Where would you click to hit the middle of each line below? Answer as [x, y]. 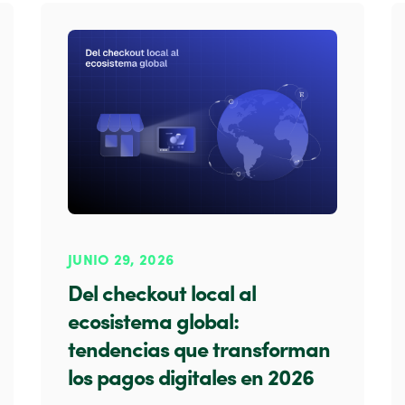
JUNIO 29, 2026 [121, 262]
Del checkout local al [162, 296]
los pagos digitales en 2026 [191, 380]
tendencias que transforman [199, 352]
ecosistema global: [153, 324]
